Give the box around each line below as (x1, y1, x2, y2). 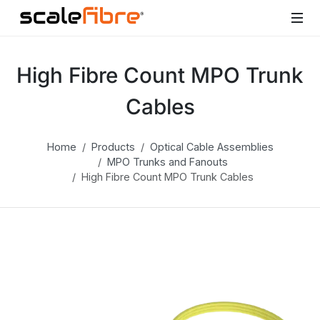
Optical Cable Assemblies (149, 141, 274, 153)
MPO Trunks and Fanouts (107, 156, 228, 168)
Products (91, 141, 135, 153)
